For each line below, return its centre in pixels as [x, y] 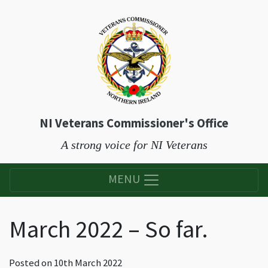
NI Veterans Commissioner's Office [134, 123]
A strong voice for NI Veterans [134, 145]
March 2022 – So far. [109, 229]
